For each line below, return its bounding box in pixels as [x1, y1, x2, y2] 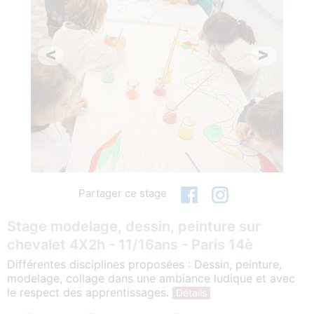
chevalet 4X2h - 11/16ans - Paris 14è [7, 235, 253, 253]
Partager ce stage [78, 186, 167, 200]
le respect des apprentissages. [7, 285, 172, 299]
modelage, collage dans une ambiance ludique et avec [7, 271, 295, 285]
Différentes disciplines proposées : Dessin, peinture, [7, 257, 282, 271]
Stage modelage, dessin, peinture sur [7, 217, 261, 235]
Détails [176, 286, 207, 299]
